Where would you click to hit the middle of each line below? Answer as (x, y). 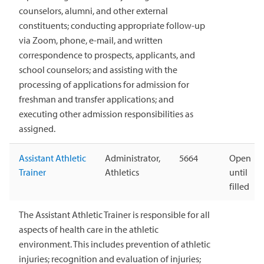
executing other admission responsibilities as (106, 113)
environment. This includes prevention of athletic (115, 244)
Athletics (122, 172)
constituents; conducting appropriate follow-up (112, 25)
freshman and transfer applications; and (96, 99)
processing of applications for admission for (104, 84)
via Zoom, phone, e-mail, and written (91, 40)
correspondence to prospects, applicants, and (107, 55)
